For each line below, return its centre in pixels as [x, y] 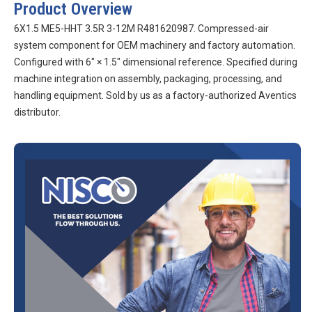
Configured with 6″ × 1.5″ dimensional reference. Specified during [156, 62]
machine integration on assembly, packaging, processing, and [148, 79]
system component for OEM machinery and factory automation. [155, 45]
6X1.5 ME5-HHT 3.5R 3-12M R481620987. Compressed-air [141, 29]
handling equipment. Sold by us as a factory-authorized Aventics [155, 95]
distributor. [37, 112]
